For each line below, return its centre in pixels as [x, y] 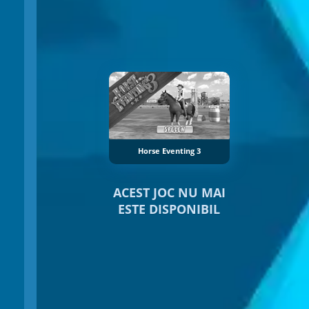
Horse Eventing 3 [169, 151]
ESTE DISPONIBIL [169, 209]
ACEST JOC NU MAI [169, 193]
